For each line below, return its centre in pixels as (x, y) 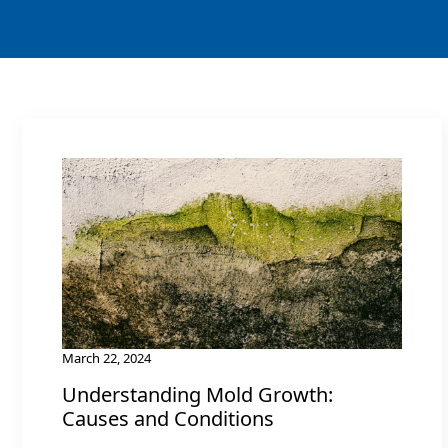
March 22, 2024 (106, 358)
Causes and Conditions (168, 419)
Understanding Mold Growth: (197, 395)
